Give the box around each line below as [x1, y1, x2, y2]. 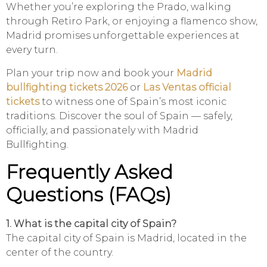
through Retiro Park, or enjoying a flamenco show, [6, 15, 257, 27]
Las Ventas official [143, 82, 231, 94]
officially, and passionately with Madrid [6, 125, 198, 136]
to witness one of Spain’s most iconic [39, 96, 226, 108]
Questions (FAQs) [6, 183, 171, 207]
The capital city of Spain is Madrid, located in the [6, 232, 247, 244]
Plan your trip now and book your [6, 67, 176, 79]
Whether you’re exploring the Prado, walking [6, 1, 231, 13]
